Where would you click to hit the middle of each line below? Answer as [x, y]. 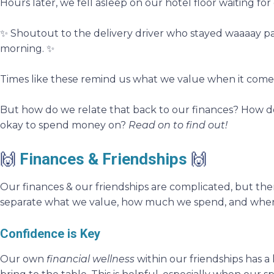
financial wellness [91, 259]
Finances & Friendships [105, 159]
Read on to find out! [178, 125]
